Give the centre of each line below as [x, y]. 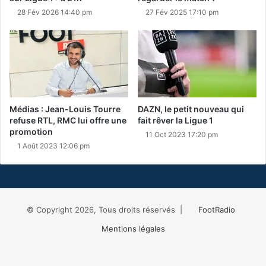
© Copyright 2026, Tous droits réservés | [107, 209]
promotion [31, 131]
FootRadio [216, 209]
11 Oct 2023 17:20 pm [182, 134]
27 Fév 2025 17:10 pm [182, 12]
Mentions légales [133, 228]
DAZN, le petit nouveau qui [191, 109]
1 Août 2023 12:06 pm [53, 145]
